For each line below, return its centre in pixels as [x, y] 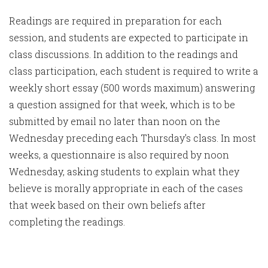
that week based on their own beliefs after [107, 205]
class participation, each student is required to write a [134, 71]
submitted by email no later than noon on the [115, 121]
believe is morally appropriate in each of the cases [126, 188]
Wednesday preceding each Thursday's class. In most [133, 138]
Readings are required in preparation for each [115, 21]
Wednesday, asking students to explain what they [124, 172]
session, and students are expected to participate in [129, 38]
